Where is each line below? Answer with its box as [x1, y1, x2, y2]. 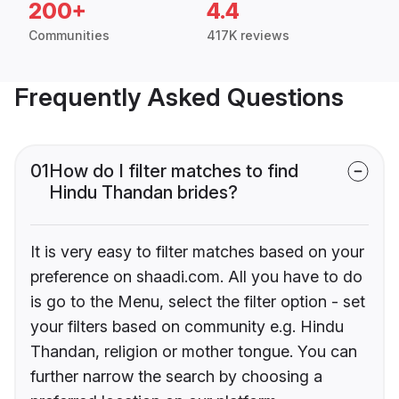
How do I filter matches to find [49, 160, 298, 183]
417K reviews [207, 28, 289, 44]
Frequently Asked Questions [14, 82, 344, 113]
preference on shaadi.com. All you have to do [30, 267, 362, 287]
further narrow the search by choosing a [30, 367, 322, 387]
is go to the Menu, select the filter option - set [30, 292, 365, 312]
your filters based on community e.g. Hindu [30, 317, 344, 337]
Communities [28, 28, 110, 44]
